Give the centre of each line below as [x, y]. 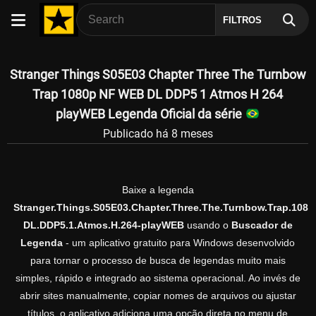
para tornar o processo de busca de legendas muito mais [158, 261]
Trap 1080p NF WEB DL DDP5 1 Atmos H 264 [158, 94]
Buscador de [262, 225]
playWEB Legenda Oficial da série [151, 114]
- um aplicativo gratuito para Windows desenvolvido [179, 243]
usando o [207, 225]
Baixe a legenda [158, 190]
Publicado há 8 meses [158, 133]
